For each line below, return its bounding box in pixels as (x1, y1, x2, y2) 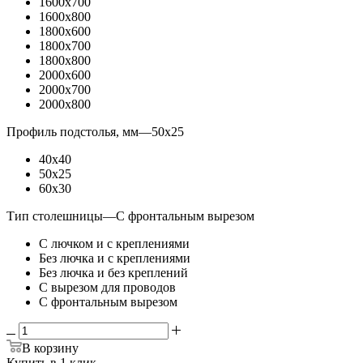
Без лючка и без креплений (39, 265, 188, 280)
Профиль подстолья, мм (6, 124, 139, 139)
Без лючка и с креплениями (39, 250, 190, 265)
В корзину (22, 340, 79, 355)
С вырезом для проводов (39, 280, 176, 294)
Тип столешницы (6, 208, 103, 223)
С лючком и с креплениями (39, 236, 190, 250)
